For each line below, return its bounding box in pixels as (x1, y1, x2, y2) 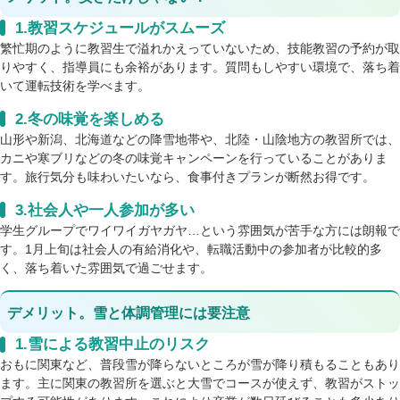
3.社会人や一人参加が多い (14, 201, 195, 219)
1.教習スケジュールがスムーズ (14, 19, 225, 37)
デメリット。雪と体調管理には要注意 (7, 304, 251, 321)
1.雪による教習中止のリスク (14, 336, 210, 354)
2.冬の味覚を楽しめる (14, 110, 164, 128)
